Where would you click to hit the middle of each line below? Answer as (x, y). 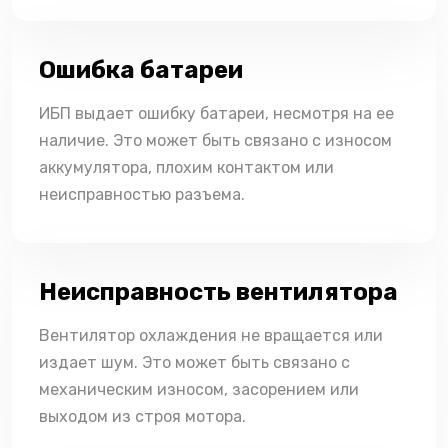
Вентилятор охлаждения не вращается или (211, 336)
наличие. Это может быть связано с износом (215, 141)
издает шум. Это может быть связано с (194, 363)
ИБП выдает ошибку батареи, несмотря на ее (216, 114)
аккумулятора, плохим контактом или (186, 168)
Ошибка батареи (141, 70)
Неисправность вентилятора (218, 292)
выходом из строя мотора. (142, 417)
